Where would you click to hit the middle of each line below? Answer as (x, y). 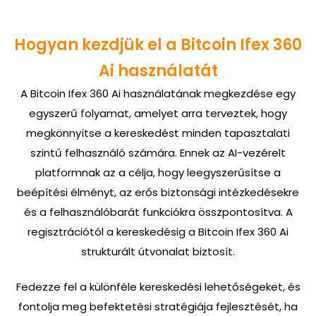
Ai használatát (158, 71)
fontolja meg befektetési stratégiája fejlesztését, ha (158, 307)
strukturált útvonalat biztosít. (158, 251)
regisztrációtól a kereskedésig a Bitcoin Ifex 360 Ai (158, 231)
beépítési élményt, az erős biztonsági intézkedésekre (158, 192)
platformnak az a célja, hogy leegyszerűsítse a (158, 172)
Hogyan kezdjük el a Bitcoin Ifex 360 (158, 44)
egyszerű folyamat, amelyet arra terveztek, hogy (158, 113)
